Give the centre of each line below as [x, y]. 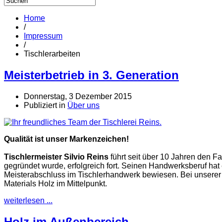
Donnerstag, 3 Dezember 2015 [78, 96]
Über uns [83, 105]
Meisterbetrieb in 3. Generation [91, 75]
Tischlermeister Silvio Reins [56, 157]
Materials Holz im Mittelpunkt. [55, 183]
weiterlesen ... [28, 200]
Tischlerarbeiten [52, 54]
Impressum [43, 36]
